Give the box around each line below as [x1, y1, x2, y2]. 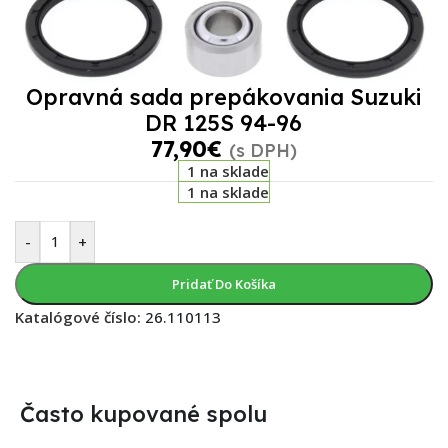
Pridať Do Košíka [171, 274, 276, 293]
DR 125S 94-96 [145, 108, 303, 137]
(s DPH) [228, 138, 297, 161]
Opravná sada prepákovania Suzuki [25, 82, 422, 111]
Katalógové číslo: [15, 306, 145, 327]
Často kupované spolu [20, 399, 267, 428]
